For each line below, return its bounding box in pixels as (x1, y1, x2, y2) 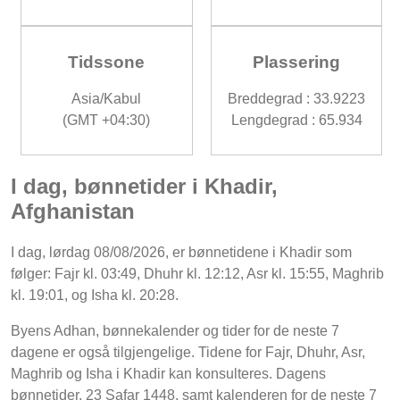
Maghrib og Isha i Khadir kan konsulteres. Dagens (11, 366, 326, 382)
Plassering (253, 52, 341, 71)
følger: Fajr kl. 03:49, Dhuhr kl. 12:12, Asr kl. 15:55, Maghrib (11, 266, 384, 282)
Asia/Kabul (71, 91, 142, 107)
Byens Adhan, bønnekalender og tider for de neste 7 (11, 323, 339, 339)
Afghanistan (11, 199, 135, 224)
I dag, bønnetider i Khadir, (11, 174, 278, 199)
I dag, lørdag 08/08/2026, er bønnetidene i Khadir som (11, 245, 352, 261)
